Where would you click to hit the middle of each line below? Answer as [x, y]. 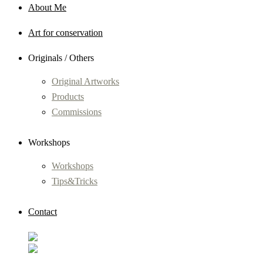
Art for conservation [65, 33]
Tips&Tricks [75, 181]
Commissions [77, 112]
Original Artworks [85, 81]
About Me [47, 7]
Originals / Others [61, 58]
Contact [43, 212]
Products [68, 97]
